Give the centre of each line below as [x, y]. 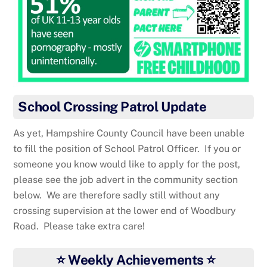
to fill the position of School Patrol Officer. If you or [127, 149]
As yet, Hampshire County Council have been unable [129, 133]
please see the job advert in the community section [126, 180]
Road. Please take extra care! [79, 226]
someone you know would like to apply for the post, [127, 164]
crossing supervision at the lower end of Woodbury [125, 211]
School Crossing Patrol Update [112, 107]
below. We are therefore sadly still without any [117, 195]
